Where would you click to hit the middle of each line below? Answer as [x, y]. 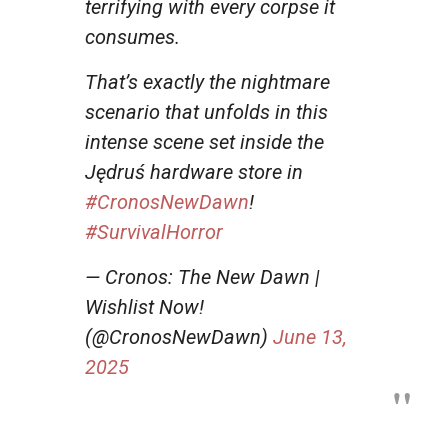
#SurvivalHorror [154, 231]
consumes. [132, 36]
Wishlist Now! [144, 306]
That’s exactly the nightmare [207, 81]
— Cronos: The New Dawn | [202, 276]
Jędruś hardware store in [194, 171]
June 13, [310, 336]
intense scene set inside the [204, 141]
